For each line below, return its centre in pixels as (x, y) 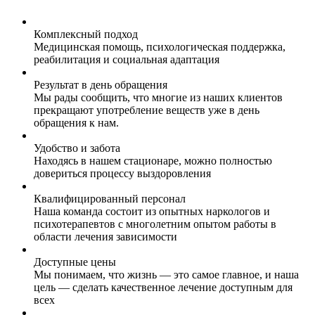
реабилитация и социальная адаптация (127, 59)
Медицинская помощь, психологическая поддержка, (160, 46)
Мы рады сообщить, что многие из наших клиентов (158, 97)
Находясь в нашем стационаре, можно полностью (153, 160)
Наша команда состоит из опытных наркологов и (152, 211)
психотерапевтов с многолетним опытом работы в (155, 224)
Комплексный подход (86, 34)
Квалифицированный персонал (110, 198)
